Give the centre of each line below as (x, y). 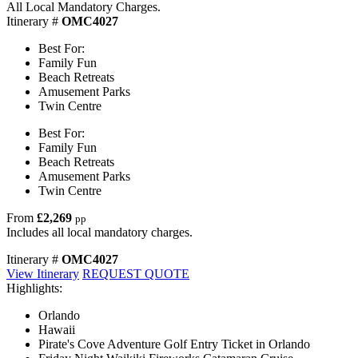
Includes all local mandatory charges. (99, 232)
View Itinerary (43, 273)
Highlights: (34, 288)
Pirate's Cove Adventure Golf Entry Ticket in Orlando (174, 344)
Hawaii (57, 329)
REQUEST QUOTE (136, 273)
